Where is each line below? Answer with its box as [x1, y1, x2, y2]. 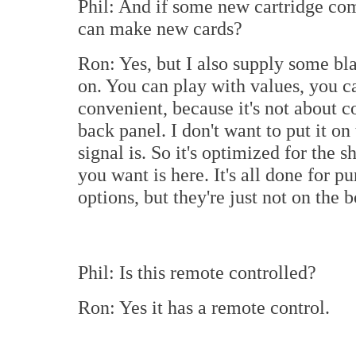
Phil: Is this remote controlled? [78, 261, 316, 283]
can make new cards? [78, 17, 242, 39]
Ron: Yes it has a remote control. [78, 296, 330, 318]
